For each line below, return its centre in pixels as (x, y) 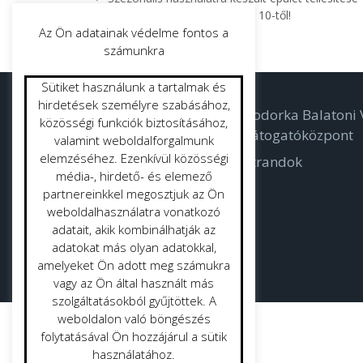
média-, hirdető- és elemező (134, 176)
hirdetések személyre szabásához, (134, 105)
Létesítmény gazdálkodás (114, 142)
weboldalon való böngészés (134, 318)
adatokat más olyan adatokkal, (134, 247)
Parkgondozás (78, 169)
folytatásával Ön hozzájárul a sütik (134, 336)
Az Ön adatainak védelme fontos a (134, 32)
